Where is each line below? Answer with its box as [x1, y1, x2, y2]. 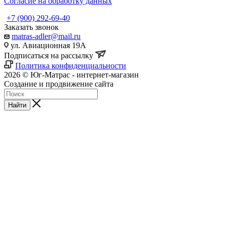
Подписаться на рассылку [4, 51, 95, 60]
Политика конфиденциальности [15, 61, 126, 70]
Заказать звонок [4, 22, 59, 31]
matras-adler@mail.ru [12, 31, 81, 41]
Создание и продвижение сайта [4, 79, 116, 88]
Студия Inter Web [116, 79, 174, 88]
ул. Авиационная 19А [9, 41, 86, 50]
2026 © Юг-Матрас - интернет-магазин [4, 70, 139, 79]
